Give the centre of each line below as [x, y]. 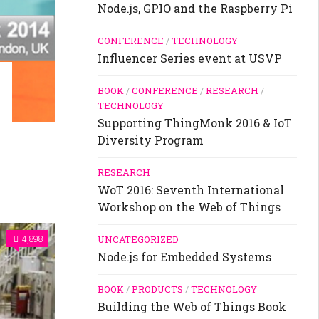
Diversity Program [151, 140]
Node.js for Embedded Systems [184, 257]
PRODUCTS [157, 289]
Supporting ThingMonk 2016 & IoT [195, 123]
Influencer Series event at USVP [190, 58]
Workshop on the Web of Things [189, 207]
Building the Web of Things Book [192, 307]
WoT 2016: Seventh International [191, 190]
